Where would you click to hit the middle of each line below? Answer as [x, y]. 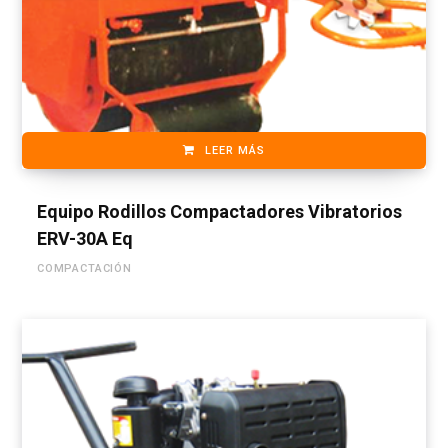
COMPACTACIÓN [84, 268]
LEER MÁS [235, 150]
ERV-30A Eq [85, 238]
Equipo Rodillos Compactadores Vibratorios [219, 211]
